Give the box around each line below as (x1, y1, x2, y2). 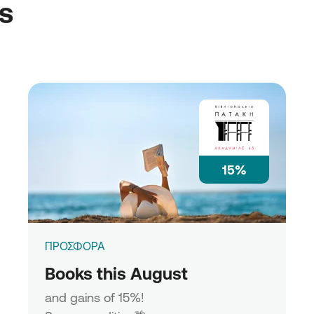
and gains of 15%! (45, 290, 144, 304)
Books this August (45, 264, 188, 283)
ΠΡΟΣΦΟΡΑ (45, 240, 105, 252)
